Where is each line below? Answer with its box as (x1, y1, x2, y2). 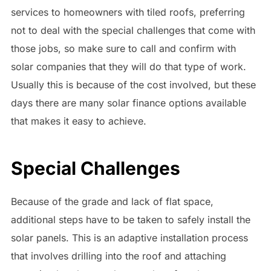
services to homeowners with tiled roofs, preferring (10, 6, 245, 19)
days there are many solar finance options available (10, 97, 246, 109)
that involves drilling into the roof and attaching (10, 249, 226, 262)
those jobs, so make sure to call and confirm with (10, 42, 236, 55)
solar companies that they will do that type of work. (10, 60, 246, 73)
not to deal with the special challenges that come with (10, 24, 255, 37)
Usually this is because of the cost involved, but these (10, 79, 256, 91)
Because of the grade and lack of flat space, (10, 195, 214, 207)
